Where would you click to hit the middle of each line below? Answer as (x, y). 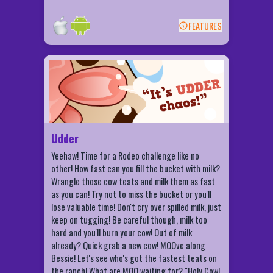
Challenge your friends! (161, 90)
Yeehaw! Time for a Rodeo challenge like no (125, 156)
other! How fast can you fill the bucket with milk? (136, 168)
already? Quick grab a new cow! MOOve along (128, 245)
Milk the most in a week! (160, 105)
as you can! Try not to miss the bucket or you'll (131, 194)
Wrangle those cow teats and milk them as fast (133, 181)
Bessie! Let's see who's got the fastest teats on (134, 258)
